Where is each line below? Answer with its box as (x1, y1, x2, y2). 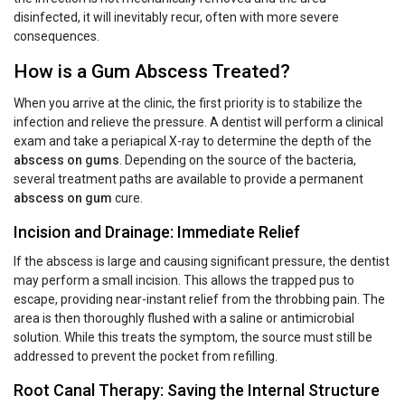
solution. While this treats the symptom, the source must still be (14, 330, 372, 345)
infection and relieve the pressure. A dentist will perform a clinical (14, 115, 383, 130)
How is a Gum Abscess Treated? (14, 61, 290, 83)
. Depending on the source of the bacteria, (119, 153, 356, 168)
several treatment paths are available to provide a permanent (14, 172, 363, 187)
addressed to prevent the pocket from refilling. (14, 349, 278, 364)
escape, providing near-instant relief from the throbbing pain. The (14, 292, 385, 307)
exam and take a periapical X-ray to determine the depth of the (14, 134, 372, 149)
